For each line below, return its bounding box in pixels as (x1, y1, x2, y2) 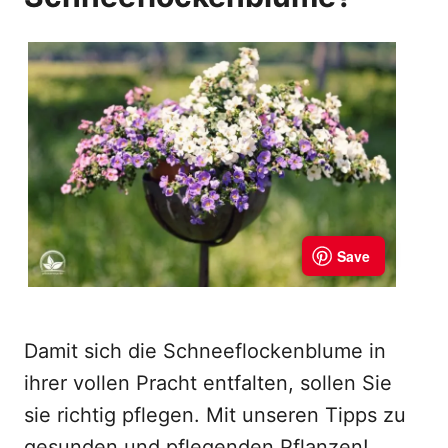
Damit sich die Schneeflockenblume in (24, 339, 386, 363)
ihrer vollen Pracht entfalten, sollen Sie (24, 371, 392, 395)
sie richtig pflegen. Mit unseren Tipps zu (24, 403, 406, 427)
